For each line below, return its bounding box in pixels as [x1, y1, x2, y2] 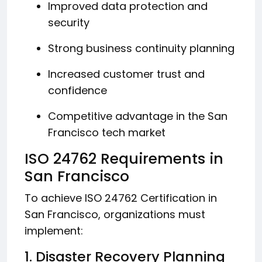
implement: [25, 223, 83, 238]
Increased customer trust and [48, 67, 205, 81]
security [48, 15, 89, 30]
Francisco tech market [48, 125, 166, 140]
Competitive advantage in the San [48, 109, 227, 123]
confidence [48, 83, 107, 98]
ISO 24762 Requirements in [25, 149, 223, 169]
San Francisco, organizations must [25, 207, 205, 222]
